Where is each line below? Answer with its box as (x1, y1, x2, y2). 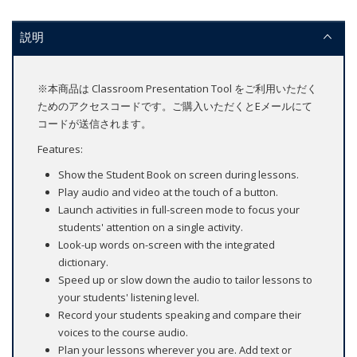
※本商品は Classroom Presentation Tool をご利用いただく (37, 81, 317, 96)
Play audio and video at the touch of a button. (58, 185, 278, 200)
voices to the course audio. (58, 325, 188, 340)
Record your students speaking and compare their (58, 308, 301, 323)
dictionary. (58, 255, 108, 270)
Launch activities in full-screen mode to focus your (58, 202, 300, 218)
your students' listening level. (58, 290, 199, 305)
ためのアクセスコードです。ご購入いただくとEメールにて (37, 99, 312, 114)
